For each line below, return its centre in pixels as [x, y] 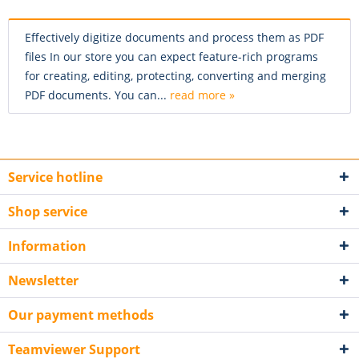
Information [47, 246]
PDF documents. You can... [97, 95]
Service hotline [55, 177]
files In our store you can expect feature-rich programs [171, 57]
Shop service [48, 212]
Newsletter [43, 281]
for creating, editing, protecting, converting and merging [175, 76]
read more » [202, 95]
